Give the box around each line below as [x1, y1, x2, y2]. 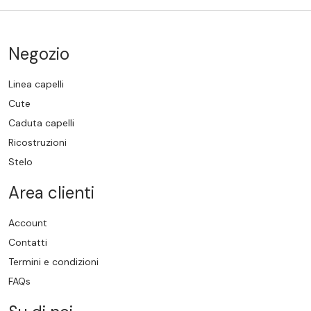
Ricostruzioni [8, 136, 67, 149]
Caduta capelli [8, 117, 74, 130]
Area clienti [8, 182, 94, 203]
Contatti [8, 236, 47, 249]
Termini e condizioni [8, 255, 99, 269]
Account [8, 217, 47, 230]
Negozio [8, 43, 69, 65]
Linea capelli [8, 78, 64, 91]
